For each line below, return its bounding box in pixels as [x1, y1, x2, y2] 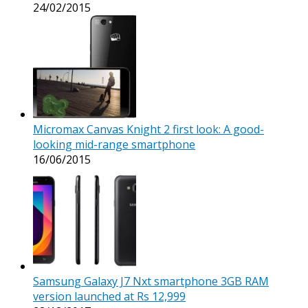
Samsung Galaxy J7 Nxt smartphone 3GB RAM [33, 273, 269, 289]
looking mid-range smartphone [33, 136, 195, 152]
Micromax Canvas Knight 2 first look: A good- [33, 121, 264, 137]
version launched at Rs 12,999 [33, 288, 186, 304]
